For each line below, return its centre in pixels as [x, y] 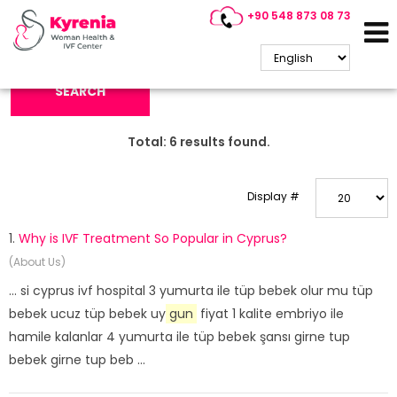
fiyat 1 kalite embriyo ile [270, 314]
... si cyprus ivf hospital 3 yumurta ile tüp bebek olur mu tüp [191, 291]
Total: [148, 142]
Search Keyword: [54, 28]
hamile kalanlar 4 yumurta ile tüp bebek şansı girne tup [179, 337]
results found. [223, 142]
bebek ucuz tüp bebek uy [87, 314]
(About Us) [37, 262]
